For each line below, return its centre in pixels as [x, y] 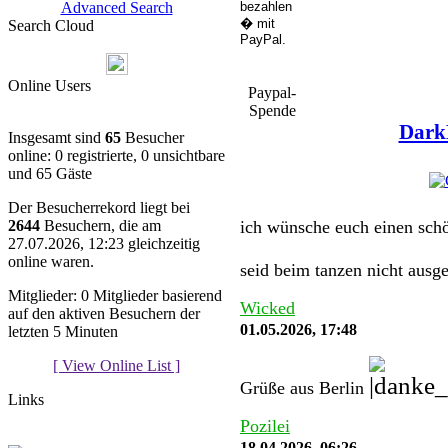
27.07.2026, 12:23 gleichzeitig [104, 244]
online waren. [51, 262]
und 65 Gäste [50, 174]
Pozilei [265, 425]
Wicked [267, 307]
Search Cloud [51, 26]
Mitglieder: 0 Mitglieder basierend [115, 296]
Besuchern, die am [100, 226]
